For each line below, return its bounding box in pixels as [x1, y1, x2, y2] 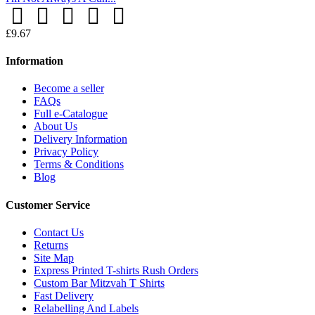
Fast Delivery [34, 289, 94, 302]
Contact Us [34, 226, 84, 238]
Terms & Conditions [34, 158, 124, 171]
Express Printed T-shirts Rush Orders [34, 264, 198, 276]
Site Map [34, 251, 74, 264]
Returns [34, 238, 68, 251]
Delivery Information [34, 133, 127, 146]
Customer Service [6, 198, 90, 211]
